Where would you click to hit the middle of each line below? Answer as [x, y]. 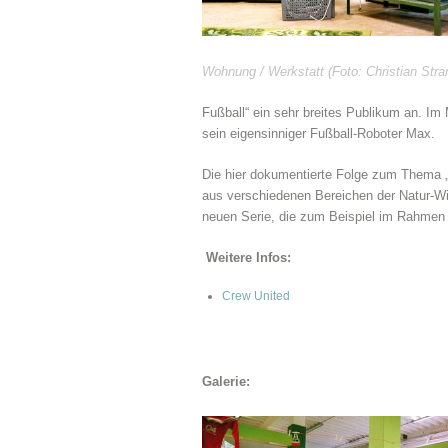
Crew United [256, 296]
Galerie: [226, 381]
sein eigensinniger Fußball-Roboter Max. [318, 133]
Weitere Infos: [246, 257]
